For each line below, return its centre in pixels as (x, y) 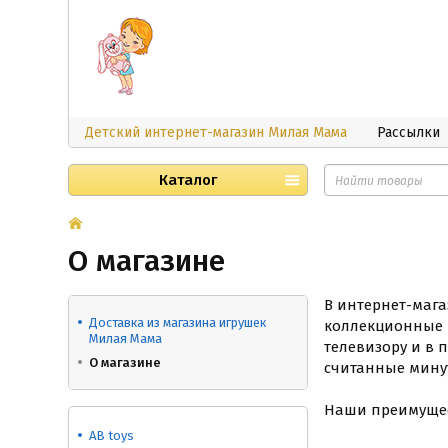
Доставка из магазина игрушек (177, 322)
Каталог (188, 180)
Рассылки (408, 132)
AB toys (111, 435)
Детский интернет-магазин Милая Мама (216, 132)
